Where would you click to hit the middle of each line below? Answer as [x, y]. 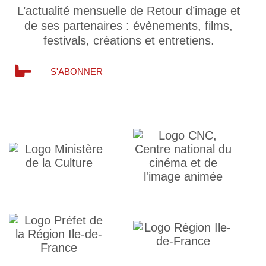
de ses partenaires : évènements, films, [129, 26]
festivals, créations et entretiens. [129, 41]
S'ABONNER [77, 72]
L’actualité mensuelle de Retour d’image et [129, 11]
